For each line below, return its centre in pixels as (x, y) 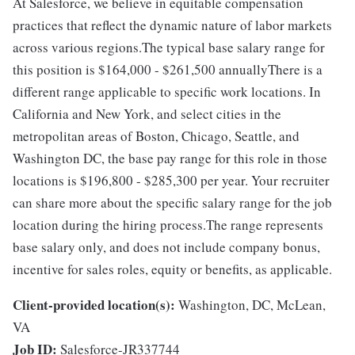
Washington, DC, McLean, (252, 305)
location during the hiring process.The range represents (168, 225)
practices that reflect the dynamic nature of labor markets (172, 25)
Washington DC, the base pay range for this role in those (170, 158)
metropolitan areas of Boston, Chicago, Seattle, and (156, 136)
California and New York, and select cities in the (147, 114)
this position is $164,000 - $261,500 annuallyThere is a (168, 69)
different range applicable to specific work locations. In (167, 92)
